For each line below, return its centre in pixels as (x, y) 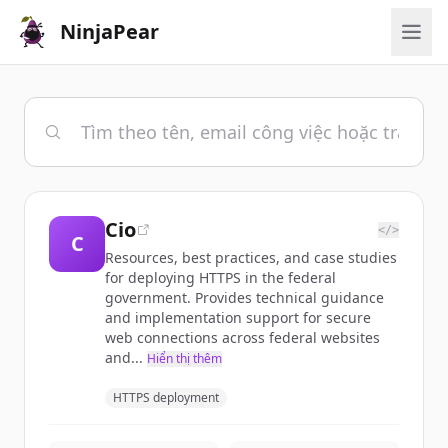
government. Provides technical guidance (244, 297)
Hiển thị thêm (184, 358)
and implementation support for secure (238, 317)
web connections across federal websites (242, 337)
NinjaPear (109, 31)
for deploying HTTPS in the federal (220, 277)
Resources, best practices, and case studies (251, 257)
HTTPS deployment (166, 397)
